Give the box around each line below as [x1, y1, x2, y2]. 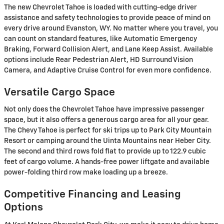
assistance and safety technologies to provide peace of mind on [4, 14, 210, 21]
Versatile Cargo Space [4, 87, 115, 98]
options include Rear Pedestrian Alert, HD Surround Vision [4, 56, 193, 63]
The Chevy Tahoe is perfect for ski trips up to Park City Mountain [4, 127, 211, 134]
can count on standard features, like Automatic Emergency [4, 35, 197, 42]
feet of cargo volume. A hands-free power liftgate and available [4, 158, 209, 166]
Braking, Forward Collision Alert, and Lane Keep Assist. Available [4, 45, 213, 53]
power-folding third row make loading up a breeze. [4, 169, 168, 176]
